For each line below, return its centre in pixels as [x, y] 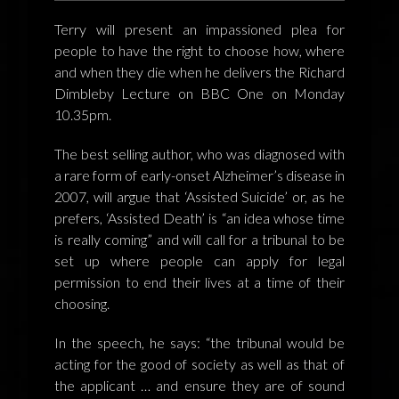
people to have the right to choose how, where [199, 50]
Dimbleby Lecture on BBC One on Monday [199, 93]
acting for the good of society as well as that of [199, 363]
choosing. [82, 303]
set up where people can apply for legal [199, 260]
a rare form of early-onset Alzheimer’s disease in [199, 175]
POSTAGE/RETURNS [81, 44]
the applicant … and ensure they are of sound [199, 385]
